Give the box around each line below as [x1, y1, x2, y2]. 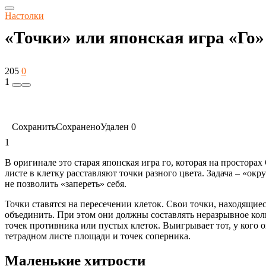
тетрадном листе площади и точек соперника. [5, 231, 191, 241]
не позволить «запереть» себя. [5, 179, 126, 189]
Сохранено [56, 122, 100, 132]
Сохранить [12, 122, 56, 132]
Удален [100, 122, 129, 132]
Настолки [5, 11, 44, 21]
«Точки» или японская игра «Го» [5, 28, 264, 47]
